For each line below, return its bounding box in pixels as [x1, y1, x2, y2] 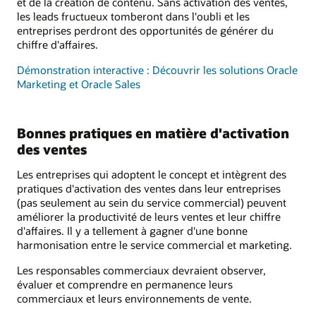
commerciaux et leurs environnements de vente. [17, 291, 252, 306]
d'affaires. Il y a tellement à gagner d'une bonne [17, 224, 248, 238]
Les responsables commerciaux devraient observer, [17, 263, 266, 278]
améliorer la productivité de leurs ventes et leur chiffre [17, 209, 281, 224]
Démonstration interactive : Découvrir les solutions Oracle [17, 62, 298, 77]
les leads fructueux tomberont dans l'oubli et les [17, 8, 250, 23]
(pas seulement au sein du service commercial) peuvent [17, 195, 286, 210]
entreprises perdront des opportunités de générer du [17, 23, 274, 37]
